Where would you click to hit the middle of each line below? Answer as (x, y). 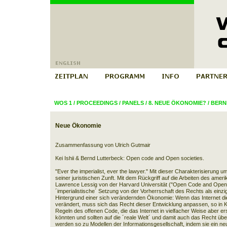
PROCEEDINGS (97, 103)
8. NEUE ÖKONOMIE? (177, 103)
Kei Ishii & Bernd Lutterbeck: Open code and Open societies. (129, 158)
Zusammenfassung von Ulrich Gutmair (103, 145)
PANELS (133, 103)
